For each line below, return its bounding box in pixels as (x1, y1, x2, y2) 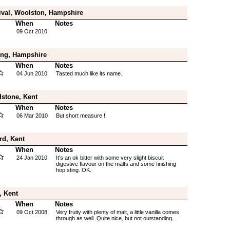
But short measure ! (55, 112, 105, 119)
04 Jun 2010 (16, 70, 47, 76)
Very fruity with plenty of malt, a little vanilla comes (55, 209, 179, 215)
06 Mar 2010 (16, 112, 48, 119)
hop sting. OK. (55, 167, 91, 173)
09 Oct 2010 (16, 28, 47, 34)
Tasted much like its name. (55, 70, 122, 76)
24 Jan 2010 (16, 155, 47, 161)
